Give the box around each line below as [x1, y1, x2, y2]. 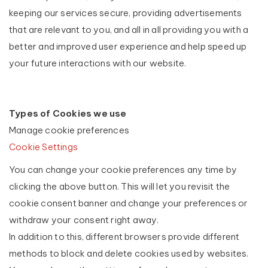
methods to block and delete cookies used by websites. [9, 248, 249, 259]
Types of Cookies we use [9, 108, 127, 119]
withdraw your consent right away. [9, 214, 159, 226]
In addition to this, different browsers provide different [9, 231, 240, 242]
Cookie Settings [9, 141, 78, 153]
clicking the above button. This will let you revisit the [9, 181, 230, 192]
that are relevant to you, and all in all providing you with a [9, 24, 249, 35]
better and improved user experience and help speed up [9, 41, 247, 52]
